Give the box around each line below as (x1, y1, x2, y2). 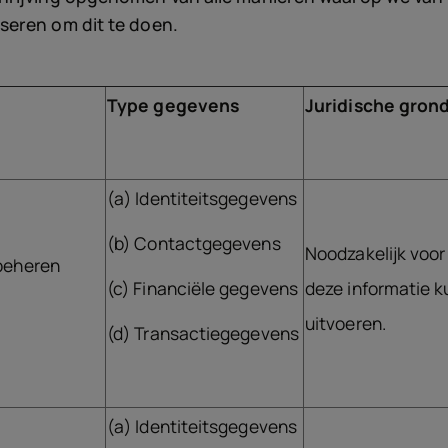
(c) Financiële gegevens (107, 276, 299, 300)
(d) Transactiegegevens (107, 321, 299, 345)
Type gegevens (107, 93, 240, 117)
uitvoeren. (305, 311, 386, 335)
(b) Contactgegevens (107, 231, 281, 255)
